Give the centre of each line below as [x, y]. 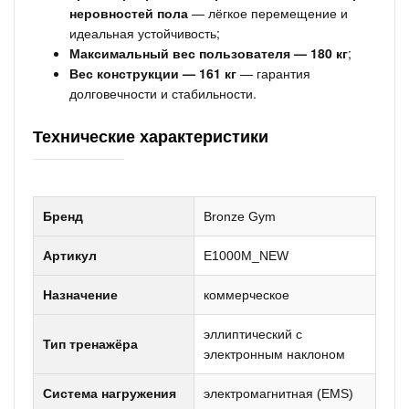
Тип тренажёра [90, 344]
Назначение [80, 295]
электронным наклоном [274, 354]
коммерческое [246, 295]
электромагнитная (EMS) [278, 393]
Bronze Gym [240, 216]
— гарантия [273, 73]
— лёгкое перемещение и [268, 13]
